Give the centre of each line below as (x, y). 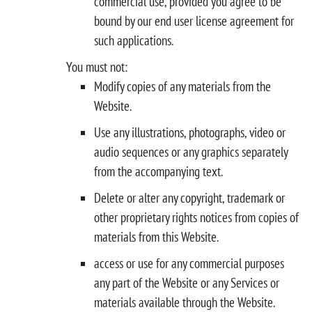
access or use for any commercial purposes (189, 263)
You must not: (97, 67)
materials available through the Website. (185, 302)
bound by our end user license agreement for (194, 21)
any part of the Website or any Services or (187, 282)
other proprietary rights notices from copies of (196, 217)
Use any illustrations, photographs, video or (190, 132)
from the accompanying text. (158, 171)
